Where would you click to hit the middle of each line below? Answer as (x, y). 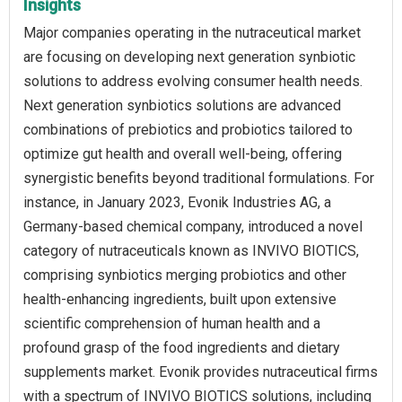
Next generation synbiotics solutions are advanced (182, 106)
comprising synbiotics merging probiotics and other (185, 275)
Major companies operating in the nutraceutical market (192, 33)
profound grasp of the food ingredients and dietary (182, 348)
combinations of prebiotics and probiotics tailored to (188, 130)
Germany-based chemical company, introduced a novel (193, 227)
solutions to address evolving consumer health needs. (193, 82)
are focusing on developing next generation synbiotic (189, 57)
